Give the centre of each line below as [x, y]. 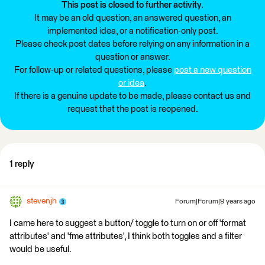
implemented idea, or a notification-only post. [132, 31]
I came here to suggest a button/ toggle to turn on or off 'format [128, 223]
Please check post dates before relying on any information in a [132, 44]
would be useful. [41, 249]
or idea [131, 83]
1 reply [22, 164]
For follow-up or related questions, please [94, 70]
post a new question [212, 70]
